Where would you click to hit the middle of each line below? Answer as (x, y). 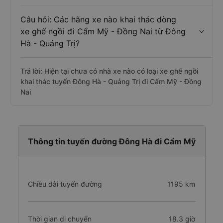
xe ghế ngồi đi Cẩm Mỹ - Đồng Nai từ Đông (103, 31)
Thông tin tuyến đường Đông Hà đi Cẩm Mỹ (111, 141)
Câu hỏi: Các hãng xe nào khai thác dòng (98, 19)
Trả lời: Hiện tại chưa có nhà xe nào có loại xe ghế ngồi (109, 71)
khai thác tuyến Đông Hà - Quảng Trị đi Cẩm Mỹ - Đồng (111, 81)
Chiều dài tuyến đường (65, 184)
